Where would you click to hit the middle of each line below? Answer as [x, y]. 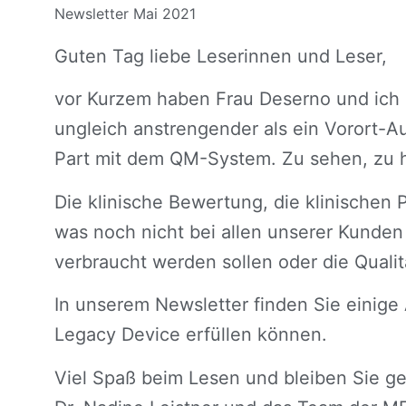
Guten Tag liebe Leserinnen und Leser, [221, 56]
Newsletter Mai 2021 [125, 13]
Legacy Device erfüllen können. [191, 335]
